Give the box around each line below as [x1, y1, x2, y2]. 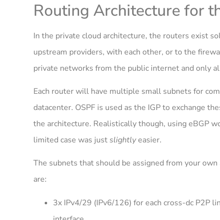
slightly [110, 134, 136, 145]
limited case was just [33, 134, 110, 145]
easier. [136, 134, 162, 145]
